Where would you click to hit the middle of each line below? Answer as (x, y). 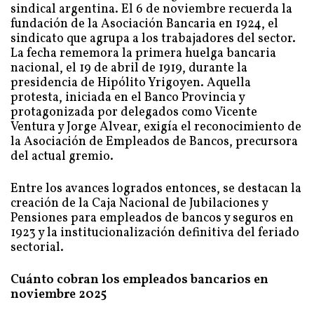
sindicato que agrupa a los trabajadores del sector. (153, 39)
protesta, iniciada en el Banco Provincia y (128, 98)
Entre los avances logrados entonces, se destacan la (156, 189)
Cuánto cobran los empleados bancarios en (139, 280)
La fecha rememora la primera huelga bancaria (143, 54)
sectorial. (37, 248)
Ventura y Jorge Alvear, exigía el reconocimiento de (156, 127)
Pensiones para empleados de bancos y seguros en (152, 218)
